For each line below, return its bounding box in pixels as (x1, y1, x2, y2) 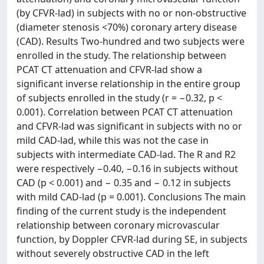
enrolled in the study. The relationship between (16, 49, 226, 62)
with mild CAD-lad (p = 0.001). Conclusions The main (16, 190, 246, 203)
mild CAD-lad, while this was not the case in (16, 134, 209, 147)
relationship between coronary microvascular (16, 219, 220, 232)
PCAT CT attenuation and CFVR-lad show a (16, 63, 202, 76)
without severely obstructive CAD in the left (16, 247, 209, 260)
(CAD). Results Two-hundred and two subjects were (16, 35, 245, 48)
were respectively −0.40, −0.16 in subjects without (16, 162, 238, 175)
